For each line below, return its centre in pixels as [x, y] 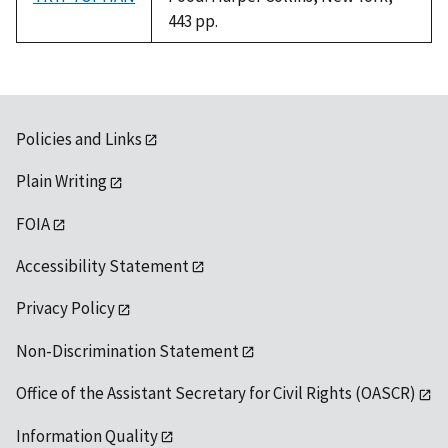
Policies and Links [79, 138]
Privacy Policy [65, 308]
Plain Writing [61, 181]
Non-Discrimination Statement [127, 350]
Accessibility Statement [102, 266]
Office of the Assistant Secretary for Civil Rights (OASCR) [216, 393]
